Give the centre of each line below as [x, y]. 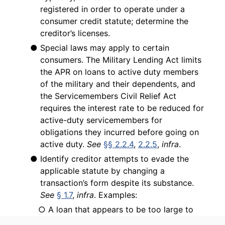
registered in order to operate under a [113, 9]
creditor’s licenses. [75, 33]
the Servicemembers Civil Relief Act [108, 96]
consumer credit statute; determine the [114, 21]
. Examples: [116, 195]
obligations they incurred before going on [120, 132]
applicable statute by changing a [102, 171]
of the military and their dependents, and [118, 84]
